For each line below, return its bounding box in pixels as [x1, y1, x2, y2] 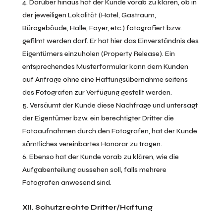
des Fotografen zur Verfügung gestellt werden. [22, 88, 172, 97]
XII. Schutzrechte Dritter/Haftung [22, 203, 153, 212]
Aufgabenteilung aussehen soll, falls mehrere [22, 166, 166, 174]
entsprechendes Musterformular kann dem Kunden [22, 62, 188, 71]
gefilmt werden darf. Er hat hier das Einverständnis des [22, 37, 199, 45]
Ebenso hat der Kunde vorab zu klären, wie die [29, 153, 179, 161]
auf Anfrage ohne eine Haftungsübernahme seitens [22, 75, 188, 84]
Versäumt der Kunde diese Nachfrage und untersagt [29, 101, 198, 110]
